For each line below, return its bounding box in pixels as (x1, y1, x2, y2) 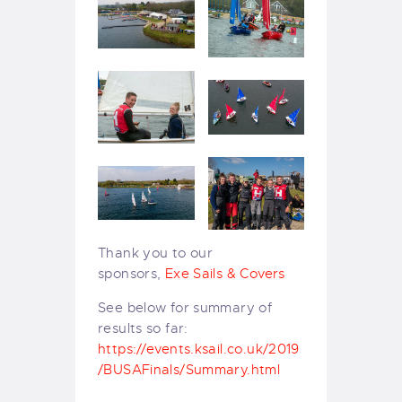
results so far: (98, 319, 188, 336)
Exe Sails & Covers (164, 265, 285, 282)
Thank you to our (98, 244, 214, 261)
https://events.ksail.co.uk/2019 (98, 340, 300, 357)
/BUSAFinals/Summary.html (98, 361, 281, 378)
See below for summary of (98, 299, 273, 316)
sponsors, (98, 265, 165, 282)
